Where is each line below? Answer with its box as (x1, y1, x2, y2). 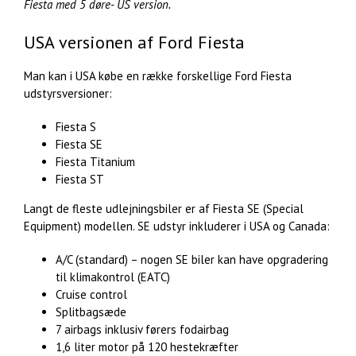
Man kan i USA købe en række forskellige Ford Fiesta (24, 68, 292, 84)
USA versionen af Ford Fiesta (24, 30, 245, 53)
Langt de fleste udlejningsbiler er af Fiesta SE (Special (24, 201, 304, 217)
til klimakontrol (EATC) (56, 269, 170, 285)
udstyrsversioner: (24, 86, 112, 102)
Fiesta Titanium (56, 154, 135, 170)
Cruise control (56, 287, 127, 303)
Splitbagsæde (56, 304, 126, 320)
